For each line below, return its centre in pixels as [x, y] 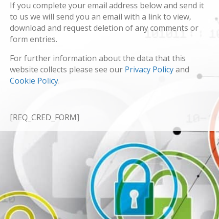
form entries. [33, 39]
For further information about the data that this [98, 58]
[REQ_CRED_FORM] [44, 118]
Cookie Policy [34, 81]
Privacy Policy [149, 70]
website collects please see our [67, 70]
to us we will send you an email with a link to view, [100, 17]
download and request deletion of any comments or [104, 28]
